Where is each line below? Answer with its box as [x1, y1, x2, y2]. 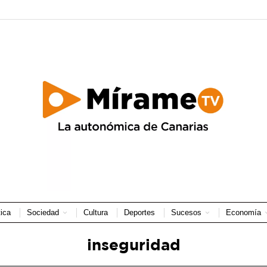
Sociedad [26, 207, 59, 217]
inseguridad [86, 235, 181, 253]
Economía [225, 207, 261, 217]
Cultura [83, 207, 108, 217]
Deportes [123, 207, 155, 217]
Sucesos [170, 207, 201, 217]
